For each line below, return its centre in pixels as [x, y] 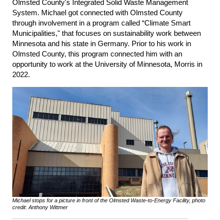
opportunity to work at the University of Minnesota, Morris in [107, 64]
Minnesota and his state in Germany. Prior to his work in [102, 44]
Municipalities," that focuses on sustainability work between [107, 33]
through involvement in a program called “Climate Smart [101, 23]
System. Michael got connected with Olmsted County [97, 13]
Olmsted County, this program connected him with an [97, 54]
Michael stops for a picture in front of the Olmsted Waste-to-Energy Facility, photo [109, 201]
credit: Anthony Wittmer [40, 207]
